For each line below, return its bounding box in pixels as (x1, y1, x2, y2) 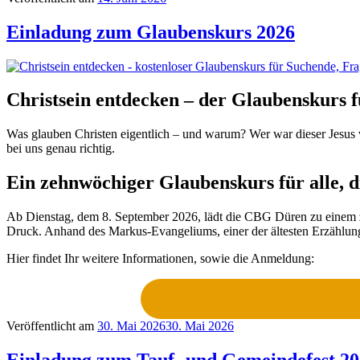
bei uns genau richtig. (6, 141, 115, 156)
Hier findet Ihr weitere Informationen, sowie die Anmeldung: (6, 252, 314, 266)
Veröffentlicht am (6, 319, 94, 333)
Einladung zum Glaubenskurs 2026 (6, 21, 295, 43)
